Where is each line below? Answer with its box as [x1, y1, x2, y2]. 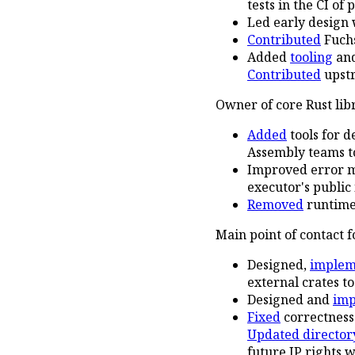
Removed [247, 195, 303, 213]
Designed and [247, 290, 333, 308]
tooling [290, 48, 333, 66]
